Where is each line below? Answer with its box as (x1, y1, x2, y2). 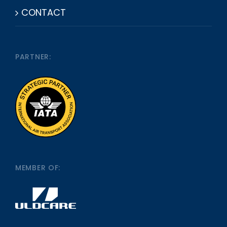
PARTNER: (15, 52, 51, 62)
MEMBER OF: (15, 163, 60, 173)
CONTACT (21, 6, 66, 19)
